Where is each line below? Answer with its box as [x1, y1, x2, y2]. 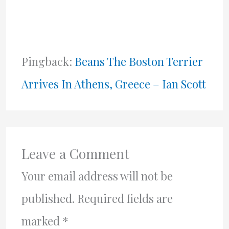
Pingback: [21, 53, 75, 69]
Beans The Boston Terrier [74, 53, 203, 69]
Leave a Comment [21, 144, 129, 163]
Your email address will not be [21, 168, 173, 184]
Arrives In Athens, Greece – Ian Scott [21, 76, 206, 91]
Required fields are [77, 190, 173, 206]
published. [21, 190, 75, 206]
